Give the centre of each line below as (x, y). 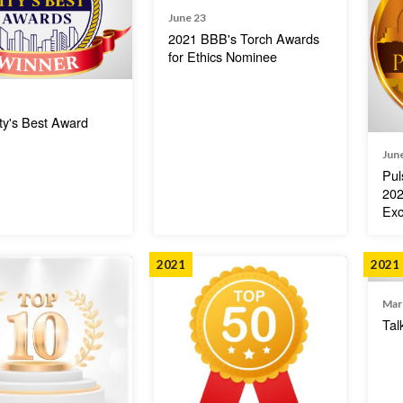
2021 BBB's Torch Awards (244, 38)
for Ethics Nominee (223, 56)
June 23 (188, 17)
